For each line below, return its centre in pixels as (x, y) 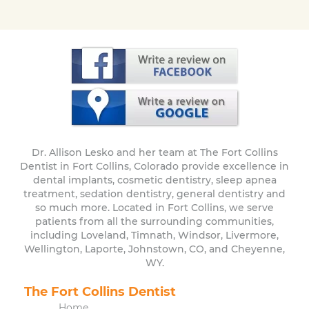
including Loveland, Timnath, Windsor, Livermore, (154, 235)
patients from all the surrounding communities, (154, 221)
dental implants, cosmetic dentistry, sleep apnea (154, 180)
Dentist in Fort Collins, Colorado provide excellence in (154, 166)
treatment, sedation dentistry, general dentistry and (154, 193)
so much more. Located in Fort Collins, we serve (154, 207)
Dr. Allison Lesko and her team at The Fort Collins (154, 152)
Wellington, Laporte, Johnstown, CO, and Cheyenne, (154, 249)
